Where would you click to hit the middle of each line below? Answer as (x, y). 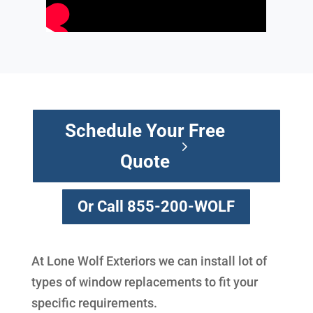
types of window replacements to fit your (144, 282)
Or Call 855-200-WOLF (156, 207)
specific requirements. (94, 303)
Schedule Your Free (145, 130)
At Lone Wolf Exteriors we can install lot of (149, 261)
